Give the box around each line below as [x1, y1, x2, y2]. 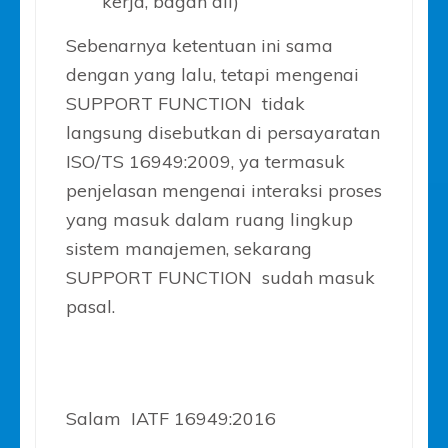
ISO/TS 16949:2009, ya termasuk [66, 149, 345, 173]
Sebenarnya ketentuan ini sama [66, 33, 333, 57]
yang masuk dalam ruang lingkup [66, 207, 353, 231]
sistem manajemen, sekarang [66, 236, 312, 260]
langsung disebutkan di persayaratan [66, 120, 380, 144]
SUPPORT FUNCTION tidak [66, 91, 305, 115]
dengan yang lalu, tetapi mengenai [66, 62, 359, 86]
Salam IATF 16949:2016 [66, 406, 276, 430]
